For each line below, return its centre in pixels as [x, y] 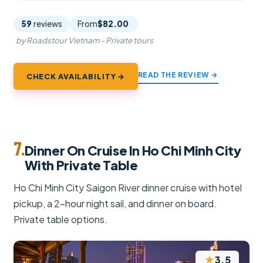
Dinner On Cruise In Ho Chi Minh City [133, 151]
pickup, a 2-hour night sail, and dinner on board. [115, 204]
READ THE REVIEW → [178, 75]
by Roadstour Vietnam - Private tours [84, 40]
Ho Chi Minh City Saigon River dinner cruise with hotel [128, 188]
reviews [48, 23]
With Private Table [81, 165]
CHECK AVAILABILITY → [76, 76]
